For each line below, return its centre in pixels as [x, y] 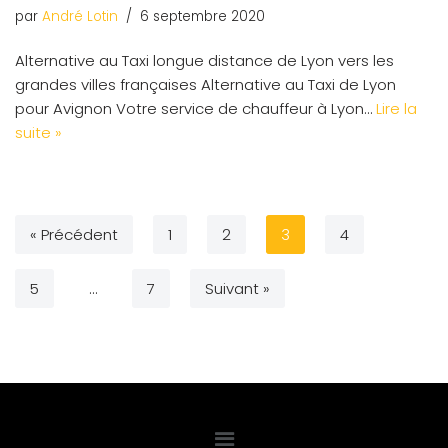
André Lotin [80, 16]
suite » [38, 132]
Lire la [396, 108]
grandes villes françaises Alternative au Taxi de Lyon [205, 84]
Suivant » [237, 288]
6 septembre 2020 [202, 16]
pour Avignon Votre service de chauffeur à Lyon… [195, 108]
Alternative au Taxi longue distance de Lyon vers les [204, 60]
